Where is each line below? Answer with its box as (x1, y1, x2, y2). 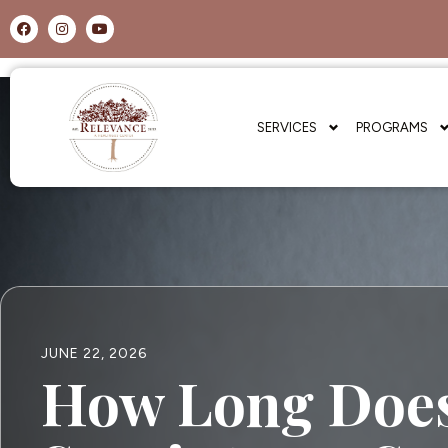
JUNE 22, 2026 (41, 344, 147, 362)
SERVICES (257, 119, 318, 135)
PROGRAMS (356, 119, 429, 135)
